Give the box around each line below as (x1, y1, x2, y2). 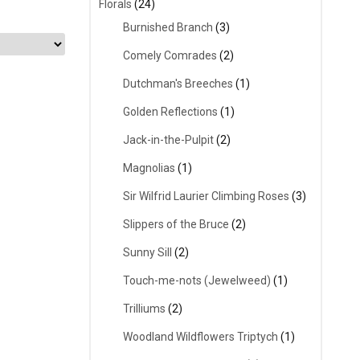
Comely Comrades (123, 49, 217, 63)
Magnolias (123, 162, 175, 175)
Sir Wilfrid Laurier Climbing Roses (123, 190, 289, 203)
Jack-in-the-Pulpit (123, 133, 214, 147)
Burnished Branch (123, 21, 213, 35)
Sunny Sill (123, 246, 172, 260)
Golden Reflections (123, 105, 218, 119)
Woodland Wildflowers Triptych (123, 330, 278, 344)
